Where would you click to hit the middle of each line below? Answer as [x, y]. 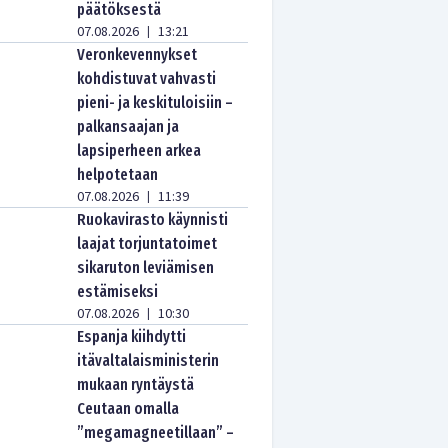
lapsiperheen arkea [139, 150]
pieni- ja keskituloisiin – [155, 102]
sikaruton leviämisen [146, 267]
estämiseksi [118, 291]
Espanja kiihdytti [132, 336]
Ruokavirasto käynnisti [153, 219]
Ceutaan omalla [128, 408]
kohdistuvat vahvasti [147, 78]
